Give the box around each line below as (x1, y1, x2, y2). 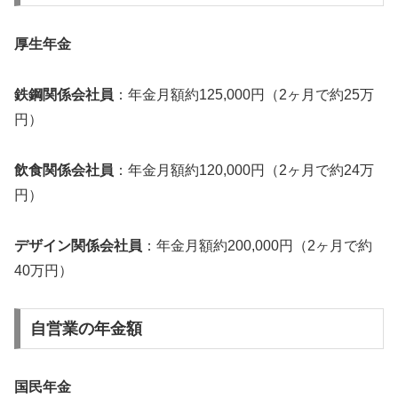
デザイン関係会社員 (14, 237, 142, 253)
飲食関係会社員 (14, 162, 114, 178)
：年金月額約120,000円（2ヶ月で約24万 (114, 162, 374, 178)
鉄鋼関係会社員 (14, 86, 114, 102)
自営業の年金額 (29, 320, 142, 338)
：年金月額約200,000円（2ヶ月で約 (142, 237, 372, 253)
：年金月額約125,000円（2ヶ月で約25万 (114, 86, 374, 102)
